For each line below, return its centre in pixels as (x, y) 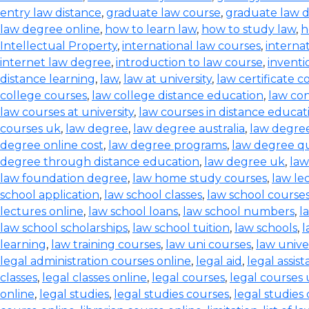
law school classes (153, 195)
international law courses (191, 46)
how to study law (249, 29)
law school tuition (181, 228)
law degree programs (168, 145)
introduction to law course (189, 62)
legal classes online (94, 278)
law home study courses (200, 178)
